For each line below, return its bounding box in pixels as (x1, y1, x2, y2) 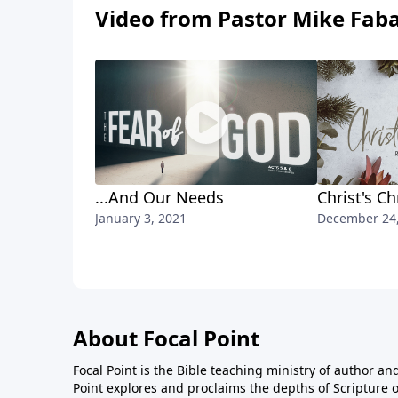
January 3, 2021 (95, 210, 187, 227)
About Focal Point (73, 323, 259, 354)
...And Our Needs (95, 187, 224, 209)
